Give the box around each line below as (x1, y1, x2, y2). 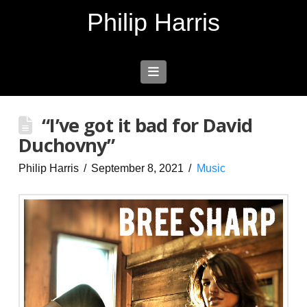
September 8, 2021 (91, 162, 184, 174)
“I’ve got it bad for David (41, 112, 253, 138)
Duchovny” (18, 132, 115, 158)
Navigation (158, 64, 217, 79)
